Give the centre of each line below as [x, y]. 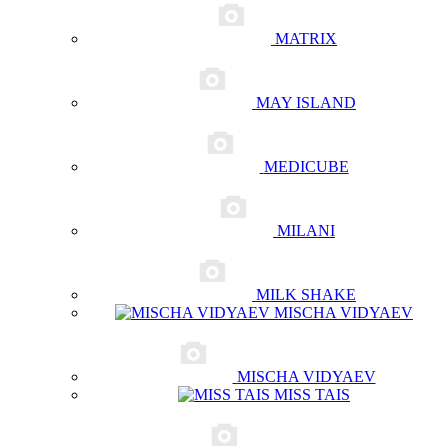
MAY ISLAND [306, 102]
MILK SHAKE [306, 294]
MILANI [306, 230]
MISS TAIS [312, 394]
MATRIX [306, 38]
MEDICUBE [306, 166]
